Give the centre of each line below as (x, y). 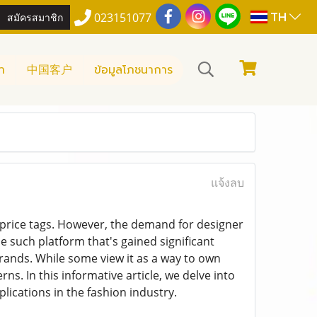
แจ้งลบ (227, 183)
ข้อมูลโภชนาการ (133, 70)
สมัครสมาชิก (35, 16)
